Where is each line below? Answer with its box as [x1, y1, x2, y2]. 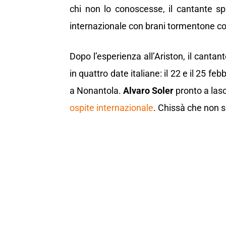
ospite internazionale [70, 102, 153, 114]
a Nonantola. [70, 85, 124, 96]
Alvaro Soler [123, 85, 174, 96]
